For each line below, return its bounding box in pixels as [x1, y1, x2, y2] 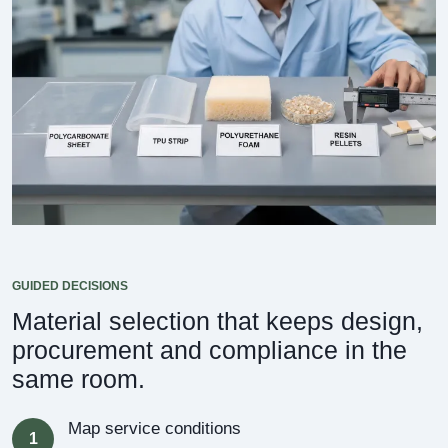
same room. [12, 364, 145, 393]
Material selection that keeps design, [12, 306, 423, 335]
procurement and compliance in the [12, 335, 407, 364]
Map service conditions [68, 417, 241, 438]
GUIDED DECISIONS [12, 278, 128, 293]
